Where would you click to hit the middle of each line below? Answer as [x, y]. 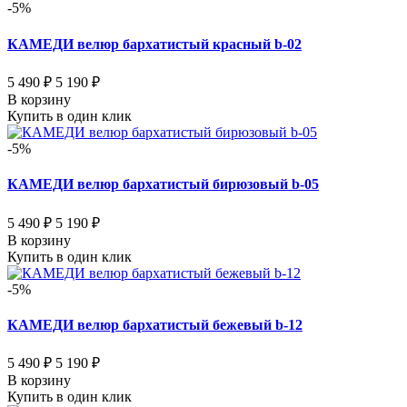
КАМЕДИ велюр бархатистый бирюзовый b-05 [163, 184]
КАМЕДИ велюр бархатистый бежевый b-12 [155, 324]
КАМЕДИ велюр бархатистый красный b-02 [154, 44]
